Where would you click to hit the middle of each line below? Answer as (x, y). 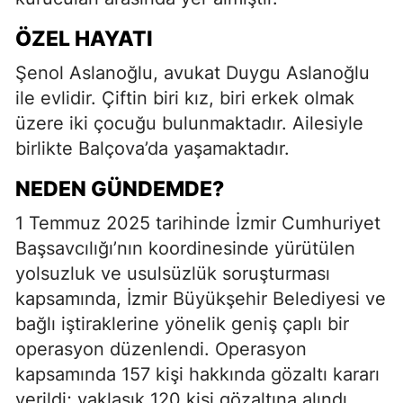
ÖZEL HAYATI (84, 38)
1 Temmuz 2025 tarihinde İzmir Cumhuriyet (198, 223)
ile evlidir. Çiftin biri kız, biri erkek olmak (185, 98)
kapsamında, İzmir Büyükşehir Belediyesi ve (201, 298)
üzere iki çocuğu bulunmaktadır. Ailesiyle (189, 123)
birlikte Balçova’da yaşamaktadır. (152, 148)
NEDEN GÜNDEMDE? (120, 188)
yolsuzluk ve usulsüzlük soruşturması (173, 273)
